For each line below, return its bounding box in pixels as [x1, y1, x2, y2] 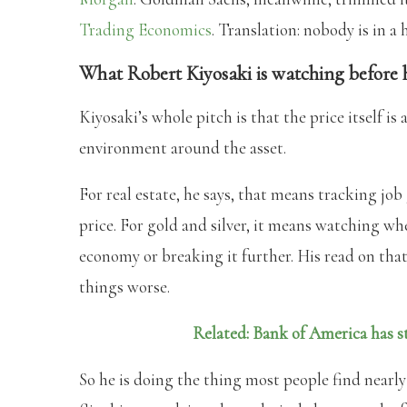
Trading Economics [79, 18, 212, 40]
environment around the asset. [79, 136, 286, 158]
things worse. [79, 275, 170, 297]
